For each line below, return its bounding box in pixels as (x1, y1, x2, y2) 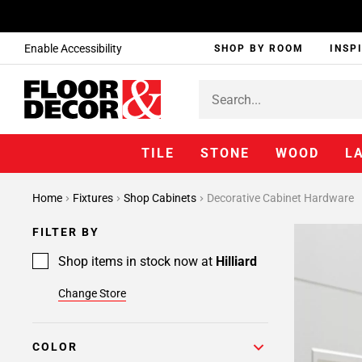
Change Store (58, 287, 126, 300)
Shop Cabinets (124, 192, 199, 204)
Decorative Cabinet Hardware (207, 192, 354, 204)
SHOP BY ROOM (214, 43, 305, 54)
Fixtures (73, 192, 116, 204)
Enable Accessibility (24, 42, 122, 55)
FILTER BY (32, 225, 99, 238)
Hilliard (216, 254, 257, 269)
